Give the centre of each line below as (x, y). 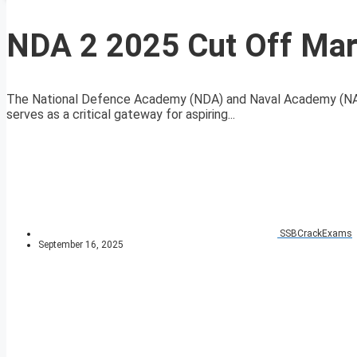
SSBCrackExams (316, 234)
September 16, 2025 (81, 245)
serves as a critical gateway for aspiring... (121, 115)
